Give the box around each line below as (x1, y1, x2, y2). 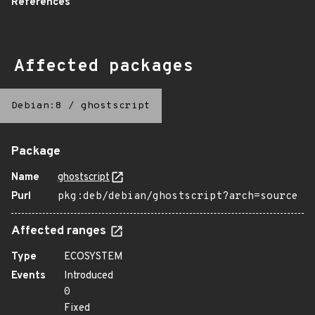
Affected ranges (11, 224, 109, 239)
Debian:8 (11, 100, 62, 112)
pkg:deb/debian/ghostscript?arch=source (58, 190, 298, 203)
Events (11, 269, 46, 283)
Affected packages (14, 56, 193, 77)
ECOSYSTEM (64, 250, 123, 264)
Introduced (64, 269, 113, 283)
